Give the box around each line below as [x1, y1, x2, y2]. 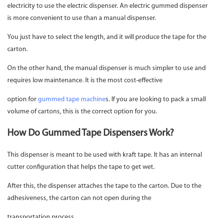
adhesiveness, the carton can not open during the [7, 195, 153, 202]
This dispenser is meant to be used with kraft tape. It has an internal [7, 151, 202, 159]
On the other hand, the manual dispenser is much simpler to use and [7, 65, 206, 73]
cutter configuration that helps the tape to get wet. [7, 163, 156, 171]
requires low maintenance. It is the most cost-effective [7, 77, 164, 85]
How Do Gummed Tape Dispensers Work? [7, 128, 174, 139]
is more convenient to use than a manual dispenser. [7, 15, 158, 22]
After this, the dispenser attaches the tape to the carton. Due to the [7, 182, 201, 190]
